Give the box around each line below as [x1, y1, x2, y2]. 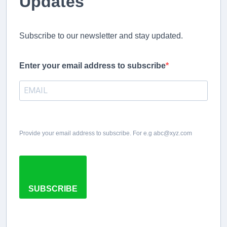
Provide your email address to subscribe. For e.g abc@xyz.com [19, 129, 192, 137]
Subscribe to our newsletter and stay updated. [19, 31, 183, 40]
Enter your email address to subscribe [19, 61, 166, 70]
